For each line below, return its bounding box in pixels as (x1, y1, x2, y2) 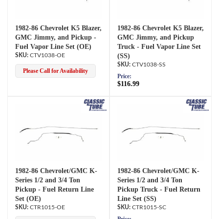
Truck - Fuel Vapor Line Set (117, 43, 201, 50)
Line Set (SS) (117, 195, 156, 202)
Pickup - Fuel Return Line (15, 186, 94, 193)
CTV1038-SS (132, 61, 166, 67)
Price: (117, 72, 131, 80)
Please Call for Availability (23, 67, 88, 74)
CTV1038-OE (30, 52, 65, 58)
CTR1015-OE (30, 204, 65, 210)
